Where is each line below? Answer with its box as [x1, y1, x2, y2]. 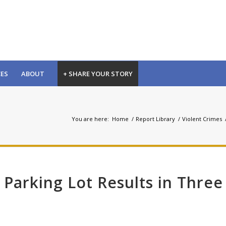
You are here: [72, 115, 109, 123]
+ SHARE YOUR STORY [63, 69, 133, 78]
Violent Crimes [182, 115, 222, 123]
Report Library [136, 115, 175, 123]
